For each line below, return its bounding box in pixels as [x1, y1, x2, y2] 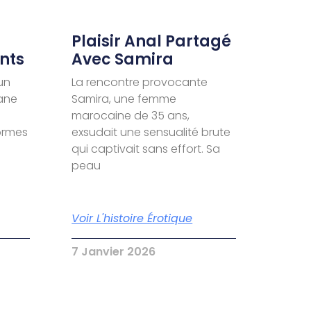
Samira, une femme [72, 90, 177, 107]
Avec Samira [72, 48, 174, 70]
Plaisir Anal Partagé [72, 30, 232, 52]
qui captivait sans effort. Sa [72, 140, 221, 157]
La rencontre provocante [72, 74, 208, 90]
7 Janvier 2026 [72, 243, 156, 260]
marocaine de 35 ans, [72, 107, 190, 124]
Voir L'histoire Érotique [72, 210, 193, 226]
